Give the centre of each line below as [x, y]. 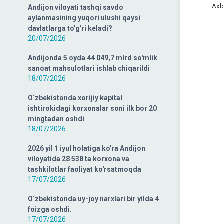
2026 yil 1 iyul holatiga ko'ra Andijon [87, 148]
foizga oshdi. [50, 209]
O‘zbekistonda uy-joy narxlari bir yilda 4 [93, 199]
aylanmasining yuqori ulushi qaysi [84, 18]
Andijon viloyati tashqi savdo [76, 7]
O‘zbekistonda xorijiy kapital [75, 98]
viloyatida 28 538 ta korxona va [79, 159]
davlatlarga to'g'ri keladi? [70, 28]
